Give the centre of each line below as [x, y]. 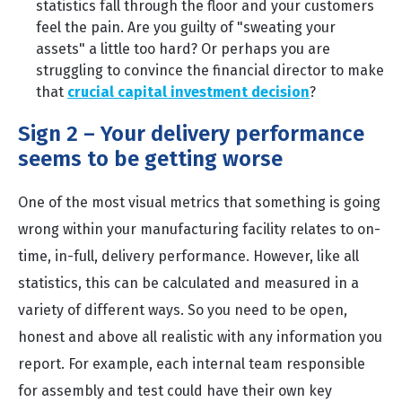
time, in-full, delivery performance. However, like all [188, 256]
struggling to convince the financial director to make [210, 70]
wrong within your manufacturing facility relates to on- [199, 229]
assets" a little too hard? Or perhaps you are [183, 49]
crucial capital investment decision [188, 92]
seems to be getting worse [150, 159]
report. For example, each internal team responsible [192, 364]
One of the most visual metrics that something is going [199, 202]
